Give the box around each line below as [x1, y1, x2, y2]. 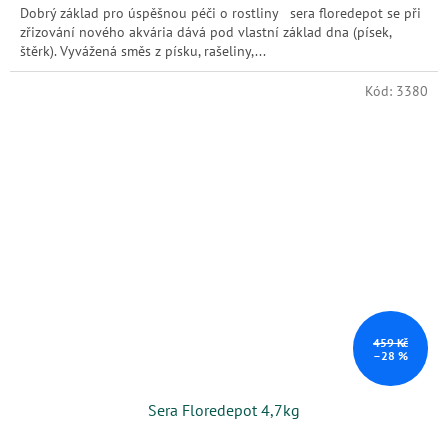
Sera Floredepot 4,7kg [148, 400, 300, 421]
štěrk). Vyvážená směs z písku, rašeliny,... [20, 42, 266, 61]
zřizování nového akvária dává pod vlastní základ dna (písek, [20, 23, 391, 42]
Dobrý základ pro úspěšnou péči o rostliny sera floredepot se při [20, 4, 421, 23]
